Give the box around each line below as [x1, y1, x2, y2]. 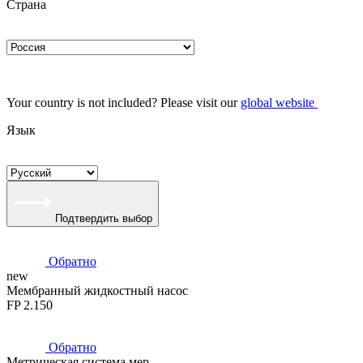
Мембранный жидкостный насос [6, 284, 188, 297]
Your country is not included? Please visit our [6, 96, 241, 109]
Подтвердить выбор [55, 212, 152, 224]
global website [241, 96, 314, 109]
